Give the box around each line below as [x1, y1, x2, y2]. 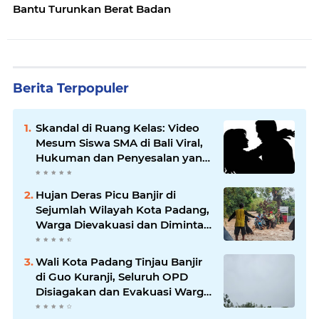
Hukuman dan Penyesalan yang [36, 151, 209, 164]
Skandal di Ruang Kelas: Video [36, 121, 199, 135]
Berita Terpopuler [13, 80, 129, 96]
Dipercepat [36, 300, 95, 313]
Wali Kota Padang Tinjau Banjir [36, 255, 202, 268]
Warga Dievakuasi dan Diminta [36, 218, 204, 231]
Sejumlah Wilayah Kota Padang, [36, 203, 209, 216]
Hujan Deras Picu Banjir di [36, 188, 176, 202]
